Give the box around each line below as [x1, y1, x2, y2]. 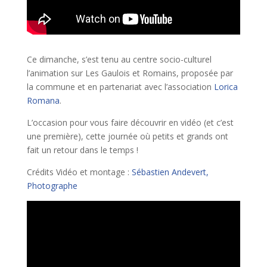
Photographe [26, 179, 77, 191]
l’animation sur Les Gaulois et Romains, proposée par [26, 67, 233, 79]
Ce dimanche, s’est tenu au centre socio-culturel [26, 53, 212, 65]
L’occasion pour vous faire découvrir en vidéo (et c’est [26, 116, 234, 128]
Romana [26, 94, 60, 106]
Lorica [213, 80, 238, 92]
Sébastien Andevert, [131, 166, 209, 178]
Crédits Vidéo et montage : [26, 166, 132, 178]
